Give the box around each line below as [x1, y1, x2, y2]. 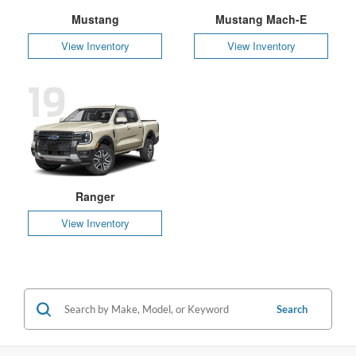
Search [277, 303, 308, 316]
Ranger [75, 188, 114, 205]
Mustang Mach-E [215, 10, 307, 27]
